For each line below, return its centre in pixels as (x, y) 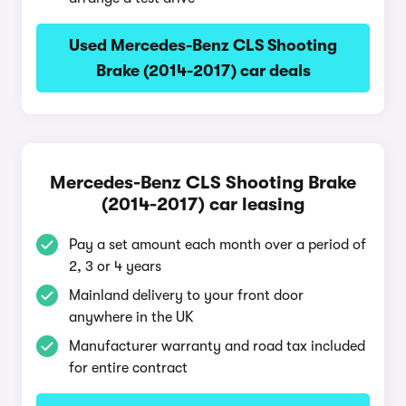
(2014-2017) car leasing (203, 204)
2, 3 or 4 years (115, 266)
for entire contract (128, 368)
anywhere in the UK (131, 317)
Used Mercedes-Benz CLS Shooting (203, 45)
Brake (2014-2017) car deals (203, 71)
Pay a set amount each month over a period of (217, 245)
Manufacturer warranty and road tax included (217, 346)
